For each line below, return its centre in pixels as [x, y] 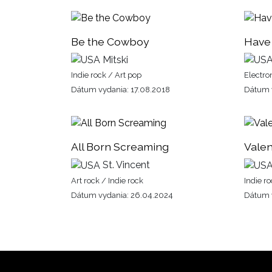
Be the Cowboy [110, 41]
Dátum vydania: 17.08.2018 [121, 90]
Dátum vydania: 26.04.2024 [122, 195]
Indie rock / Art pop [106, 75]
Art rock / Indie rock [107, 181]
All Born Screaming [120, 147]
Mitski [114, 59]
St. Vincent [125, 165]
